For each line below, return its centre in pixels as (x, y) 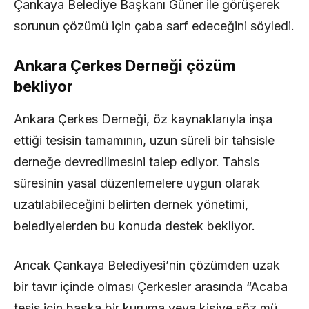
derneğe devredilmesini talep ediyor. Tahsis (137, 161)
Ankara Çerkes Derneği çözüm (125, 65)
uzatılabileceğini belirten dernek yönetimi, (131, 204)
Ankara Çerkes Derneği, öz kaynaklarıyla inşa (143, 119)
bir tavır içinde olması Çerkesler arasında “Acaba (151, 286)
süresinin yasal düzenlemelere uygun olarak (137, 183)
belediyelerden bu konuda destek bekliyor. (134, 226)
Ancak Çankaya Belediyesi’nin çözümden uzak (147, 265)
